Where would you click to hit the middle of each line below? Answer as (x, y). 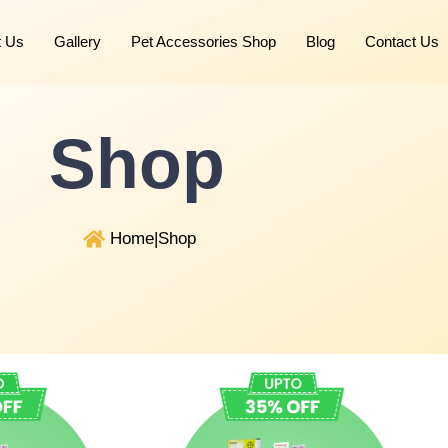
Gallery (78, 41)
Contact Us (402, 41)
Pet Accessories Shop (204, 41)
